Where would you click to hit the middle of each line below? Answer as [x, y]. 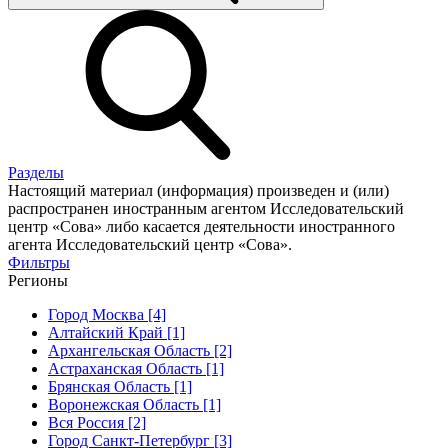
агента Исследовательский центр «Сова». [150, 244]
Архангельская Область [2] [140, 350]
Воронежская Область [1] [134, 404]
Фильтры [39, 262]
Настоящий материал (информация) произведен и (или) [198, 190]
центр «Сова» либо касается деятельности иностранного [201, 226]
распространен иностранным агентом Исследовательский [206, 208]
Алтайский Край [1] [116, 332]
